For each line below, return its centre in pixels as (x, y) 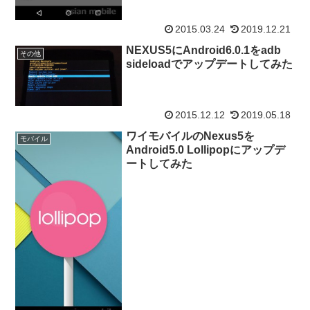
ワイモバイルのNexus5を (191, 136)
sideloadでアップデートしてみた (210, 64)
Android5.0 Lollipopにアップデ (206, 149)
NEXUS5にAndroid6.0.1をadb (204, 51)
